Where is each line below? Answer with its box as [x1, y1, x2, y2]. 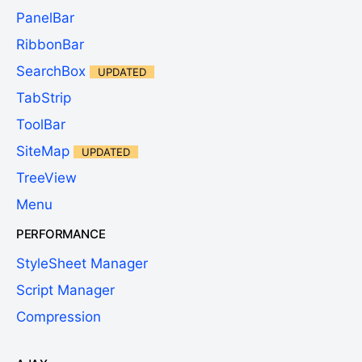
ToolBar [16, 116, 65, 133]
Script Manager [16, 281, 115, 298]
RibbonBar [16, 36, 84, 53]
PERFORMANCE [16, 225, 106, 242]
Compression [16, 308, 101, 325]
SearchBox [16, 62, 86, 79]
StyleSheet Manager [16, 255, 148, 271]
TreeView [16, 169, 77, 186]
